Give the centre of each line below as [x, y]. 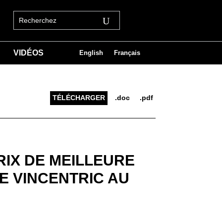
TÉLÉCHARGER [79, 98]
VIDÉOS [28, 53]
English [91, 53]
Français [127, 53]
